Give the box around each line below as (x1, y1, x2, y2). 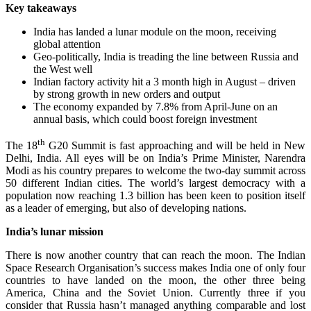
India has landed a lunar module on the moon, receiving (33, 25, 276, 37)
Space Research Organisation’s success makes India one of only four (6, 262, 305, 274)
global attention (33, 37, 101, 50)
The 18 (6, 140, 38, 152)
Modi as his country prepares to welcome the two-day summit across (6, 165, 305, 177)
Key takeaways (6, 1, 76, 14)
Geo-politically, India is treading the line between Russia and (33, 50, 299, 62)
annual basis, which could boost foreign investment (33, 112, 257, 125)
